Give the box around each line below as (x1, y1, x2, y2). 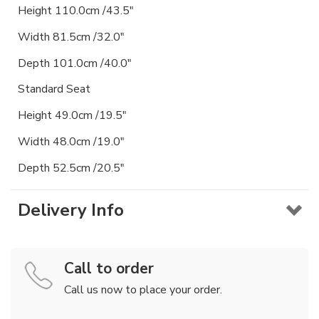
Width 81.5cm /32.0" (18, 28, 125, 45)
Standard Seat (18, 81, 90, 98)
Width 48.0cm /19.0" (18, 133, 125, 150)
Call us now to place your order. (64, 281, 222, 298)
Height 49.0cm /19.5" (18, 108, 127, 124)
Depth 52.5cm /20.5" (18, 159, 125, 176)
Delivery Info (18, 198, 124, 221)
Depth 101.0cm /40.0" (18, 55, 132, 71)
